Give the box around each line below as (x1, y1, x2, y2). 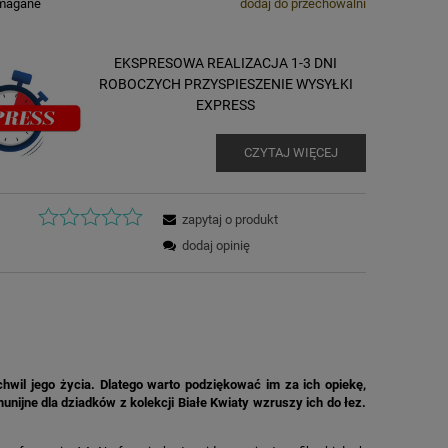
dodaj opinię (182, 237, 251, 253)
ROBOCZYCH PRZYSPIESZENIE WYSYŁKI (98, 75, 353, 92)
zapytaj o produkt (182, 211, 279, 227)
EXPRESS (196, 96, 256, 113)
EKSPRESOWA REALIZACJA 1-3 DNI (114, 54, 338, 71)
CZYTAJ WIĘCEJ (243, 144, 338, 160)
